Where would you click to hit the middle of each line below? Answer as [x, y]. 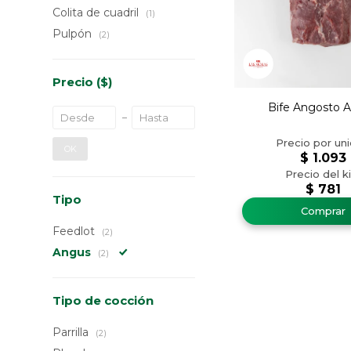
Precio [75, 82]
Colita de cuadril [98, 13]
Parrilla [72, 332]
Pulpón [74, 34]
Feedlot [76, 231]
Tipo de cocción [103, 300]
